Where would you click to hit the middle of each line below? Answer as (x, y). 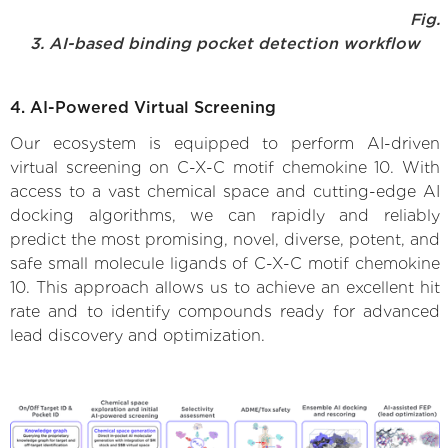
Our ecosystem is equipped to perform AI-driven (225, 143)
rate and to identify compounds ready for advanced (225, 311)
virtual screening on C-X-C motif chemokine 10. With (225, 167)
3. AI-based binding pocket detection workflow (225, 43)
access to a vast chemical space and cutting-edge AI (225, 191)
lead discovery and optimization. (137, 335)
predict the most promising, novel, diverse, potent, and (225, 239)
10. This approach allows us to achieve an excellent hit (225, 287)
